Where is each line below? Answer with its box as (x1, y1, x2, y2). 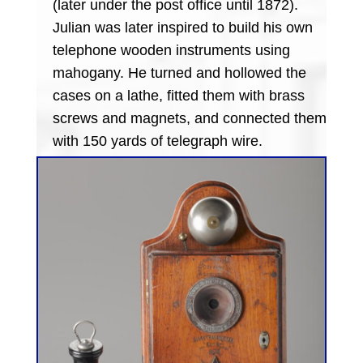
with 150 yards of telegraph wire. (52, 132, 263, 149)
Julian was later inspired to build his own (52, 19, 313, 36)
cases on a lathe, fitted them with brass (52, 87, 305, 104)
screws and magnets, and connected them (52, 109, 327, 126)
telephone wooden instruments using (52, 41, 290, 58)
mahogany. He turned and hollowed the (52, 64, 306, 81)
